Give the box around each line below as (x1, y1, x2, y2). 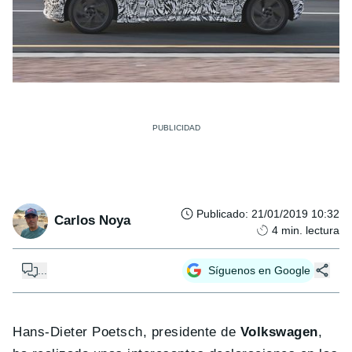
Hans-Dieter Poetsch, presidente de (13, 324, 240, 339)
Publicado (196, 207, 245, 220)
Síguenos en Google (208, 263, 310, 277)
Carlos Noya (54, 213, 130, 229)
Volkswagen (240, 324, 318, 339)
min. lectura (281, 223, 339, 236)
